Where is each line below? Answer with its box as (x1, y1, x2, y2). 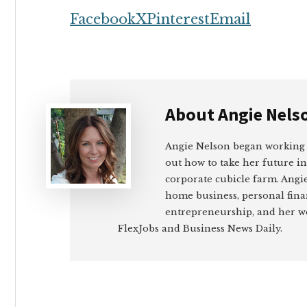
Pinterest (147, 11, 210, 27)
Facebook (70, 11, 136, 27)
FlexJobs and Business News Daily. (118, 223, 282, 234)
